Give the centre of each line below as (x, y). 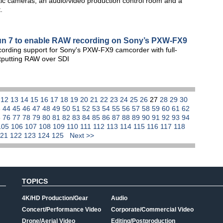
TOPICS (35, 181)
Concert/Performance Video (61, 210)
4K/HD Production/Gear (55, 198)
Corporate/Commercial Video (152, 210)
